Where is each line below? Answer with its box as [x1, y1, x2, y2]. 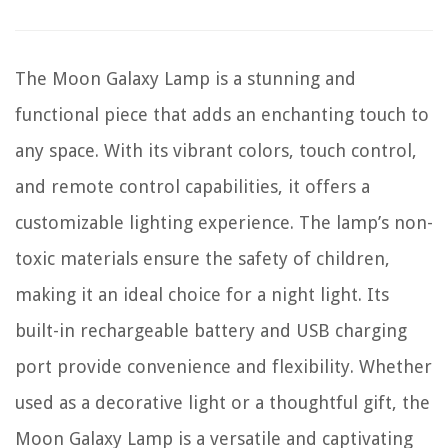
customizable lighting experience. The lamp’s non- [15, 212, 433, 233]
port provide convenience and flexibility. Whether [15, 356, 432, 377]
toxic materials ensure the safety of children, [15, 248, 390, 269]
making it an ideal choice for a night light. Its [15, 284, 389, 305]
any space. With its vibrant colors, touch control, [15, 140, 417, 161]
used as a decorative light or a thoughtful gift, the [15, 392, 430, 413]
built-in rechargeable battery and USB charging [15, 320, 407, 341]
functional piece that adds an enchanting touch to [15, 104, 429, 125]
